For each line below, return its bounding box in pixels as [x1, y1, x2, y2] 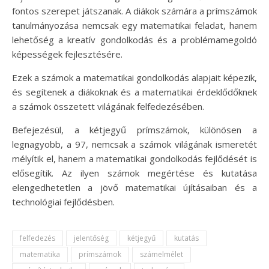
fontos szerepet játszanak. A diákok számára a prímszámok [12, 5, 257, 17]
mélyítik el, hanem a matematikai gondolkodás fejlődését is [12, 153, 257, 165]
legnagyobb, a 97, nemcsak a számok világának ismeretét [12, 138, 257, 151]
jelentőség [74, 233, 109, 244]
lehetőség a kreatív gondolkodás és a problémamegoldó [12, 34, 257, 46]
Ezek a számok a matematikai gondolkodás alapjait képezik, [12, 71, 257, 84]
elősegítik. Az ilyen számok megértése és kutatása [12, 167, 257, 180]
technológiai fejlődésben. [12, 196, 115, 208]
